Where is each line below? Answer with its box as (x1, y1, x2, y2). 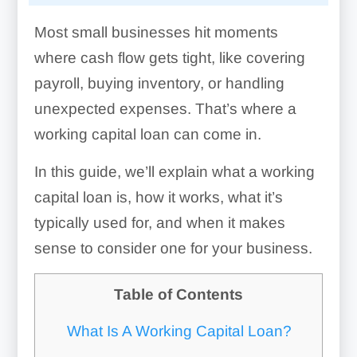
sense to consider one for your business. (33, 240, 312, 257)
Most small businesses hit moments (33, 24, 278, 41)
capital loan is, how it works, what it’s (33, 189, 283, 206)
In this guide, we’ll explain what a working (33, 163, 315, 180)
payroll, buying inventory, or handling (33, 75, 284, 92)
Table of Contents (113, 286, 243, 303)
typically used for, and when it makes (33, 214, 285, 231)
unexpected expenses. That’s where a (33, 100, 296, 117)
